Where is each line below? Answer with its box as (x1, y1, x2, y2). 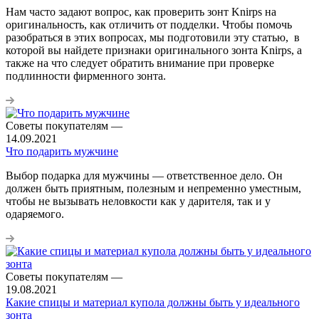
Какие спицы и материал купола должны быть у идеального (6, 296, 300, 308)
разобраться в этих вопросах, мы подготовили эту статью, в (6, 31, 300, 43)
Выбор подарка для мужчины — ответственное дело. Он (6, 169, 283, 182)
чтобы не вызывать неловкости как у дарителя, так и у (6, 194, 271, 207)
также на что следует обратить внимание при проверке (6, 56, 274, 69)
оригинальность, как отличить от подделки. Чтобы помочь (6, 18, 292, 31)
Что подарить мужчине (6, 145, 118, 157)
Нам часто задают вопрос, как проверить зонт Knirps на (6, 5, 276, 18)
